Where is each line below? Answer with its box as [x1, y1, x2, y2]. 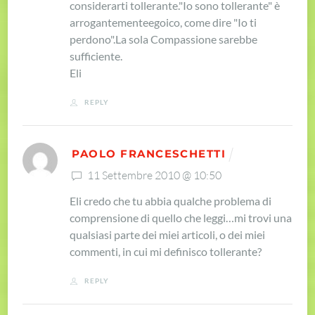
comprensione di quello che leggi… [70, 210, 235, 224]
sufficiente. [70, 49, 123, 63]
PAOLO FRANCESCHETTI [72, 147, 226, 160]
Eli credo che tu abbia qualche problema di [70, 193, 272, 207]
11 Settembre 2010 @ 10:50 [85, 167, 222, 182]
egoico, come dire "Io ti [148, 15, 257, 29]
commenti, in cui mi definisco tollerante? [70, 244, 262, 258]
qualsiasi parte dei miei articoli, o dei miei [70, 227, 266, 241]
